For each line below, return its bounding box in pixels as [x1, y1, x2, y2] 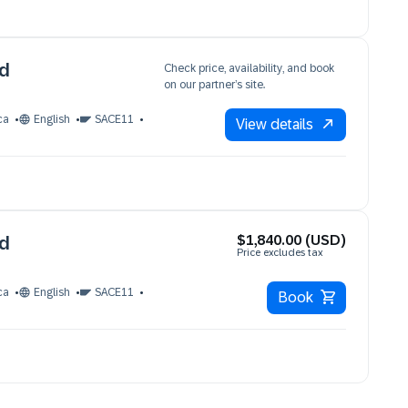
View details [236, 117, 313, 132]
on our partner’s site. [164, 78, 265, 91]
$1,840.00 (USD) [237, 232, 346, 248]
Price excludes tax [237, 247, 322, 258]
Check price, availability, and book [164, 62, 334, 75]
